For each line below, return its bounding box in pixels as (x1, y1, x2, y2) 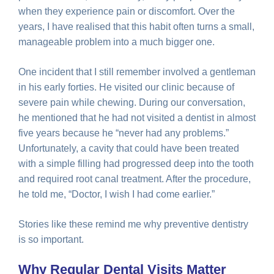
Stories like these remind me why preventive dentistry (18, 218, 248, 229)
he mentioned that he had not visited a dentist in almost (18, 112, 256, 123)
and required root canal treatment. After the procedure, (18, 173, 251, 184)
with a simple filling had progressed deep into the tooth (18, 158, 254, 169)
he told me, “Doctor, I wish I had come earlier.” (18, 188, 215, 199)
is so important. (18, 234, 84, 245)
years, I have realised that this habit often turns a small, (18, 21, 254, 32)
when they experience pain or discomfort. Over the (18, 6, 235, 17)
